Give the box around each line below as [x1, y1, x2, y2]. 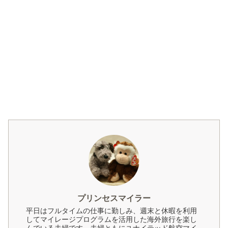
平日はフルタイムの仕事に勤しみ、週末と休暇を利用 [26, 207, 197, 215]
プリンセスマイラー [77, 193, 151, 203]
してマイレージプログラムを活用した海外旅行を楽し [26, 216, 197, 224]
